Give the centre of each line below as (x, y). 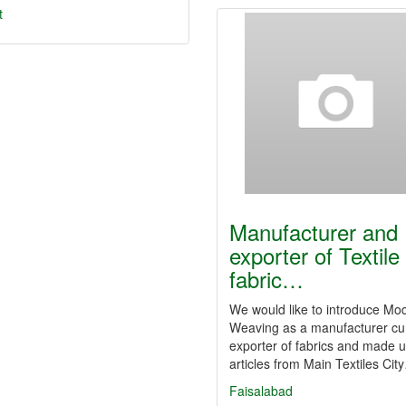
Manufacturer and (314, 232)
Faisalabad (261, 391)
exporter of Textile (314, 255)
